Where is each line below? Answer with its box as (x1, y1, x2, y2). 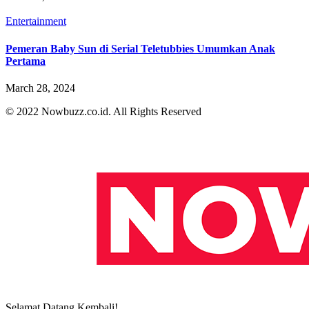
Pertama (6, 54, 46, 67)
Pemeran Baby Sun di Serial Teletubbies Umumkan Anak (6, 42, 275, 54)
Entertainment (6, 15, 66, 28)
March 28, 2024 (6, 81, 75, 94)
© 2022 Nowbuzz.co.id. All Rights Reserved (6, 105, 201, 117)
